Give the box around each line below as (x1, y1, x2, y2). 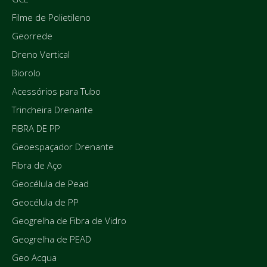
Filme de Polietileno (12, 11, 91, 24)
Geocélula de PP (12, 196, 79, 209)
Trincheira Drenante (12, 104, 93, 116)
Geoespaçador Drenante (12, 141, 114, 153)
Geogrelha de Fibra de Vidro (12, 215, 126, 227)
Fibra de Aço (12, 159, 62, 172)
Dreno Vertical (12, 48, 70, 61)
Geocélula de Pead (12, 178, 89, 190)
